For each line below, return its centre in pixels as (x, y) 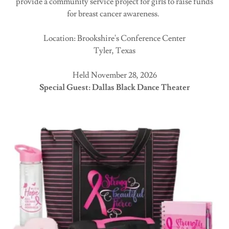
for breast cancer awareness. (114, 14)
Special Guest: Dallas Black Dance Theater (114, 87)
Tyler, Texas (114, 51)
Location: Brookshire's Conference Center (114, 38)
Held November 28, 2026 (114, 75)
